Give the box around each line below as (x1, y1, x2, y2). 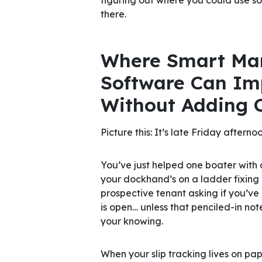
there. (101, 8, 129, 20)
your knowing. (101, 215, 163, 227)
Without (101, 92, 175, 116)
